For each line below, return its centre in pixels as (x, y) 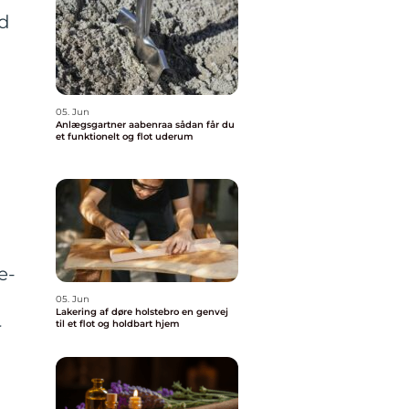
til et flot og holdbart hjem (118, 324)
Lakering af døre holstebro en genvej (119, 312)
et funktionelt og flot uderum (125, 136)
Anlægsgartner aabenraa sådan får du (115, 125)
